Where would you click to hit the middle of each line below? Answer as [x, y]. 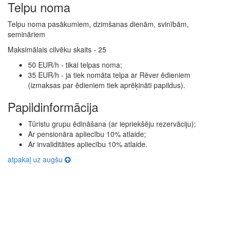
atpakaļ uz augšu [36, 160]
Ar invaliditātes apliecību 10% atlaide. [88, 144]
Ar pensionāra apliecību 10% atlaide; [87, 134]
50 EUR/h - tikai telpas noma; [75, 65]
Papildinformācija [53, 107]
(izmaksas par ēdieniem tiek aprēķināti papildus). [107, 85]
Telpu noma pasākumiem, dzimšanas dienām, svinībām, [98, 24]
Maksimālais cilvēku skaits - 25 [57, 50]
